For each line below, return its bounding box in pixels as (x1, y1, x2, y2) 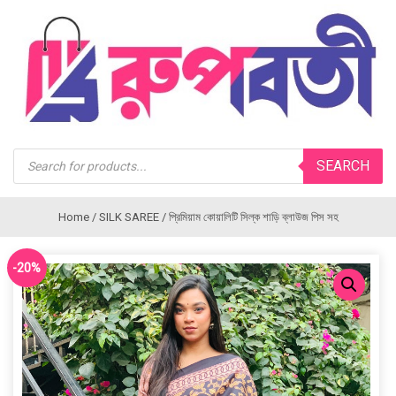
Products (12, 145, 69, 163)
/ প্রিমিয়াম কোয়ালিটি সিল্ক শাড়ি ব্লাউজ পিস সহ (158, 209, 339, 224)
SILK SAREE (98, 209, 159, 224)
